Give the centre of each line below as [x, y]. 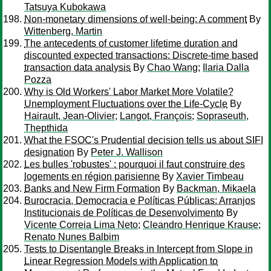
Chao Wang [172, 67]
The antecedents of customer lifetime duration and [131, 43]
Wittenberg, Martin [63, 31]
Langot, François [156, 116]
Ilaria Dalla [226, 67]
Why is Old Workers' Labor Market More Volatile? [129, 92]
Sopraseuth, [223, 116]
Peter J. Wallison [127, 152]
